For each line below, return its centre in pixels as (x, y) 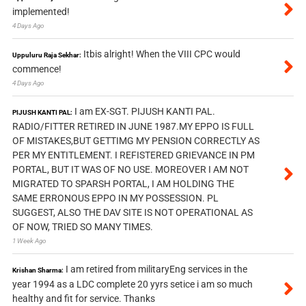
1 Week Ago (29, 241)
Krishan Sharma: (38, 270)
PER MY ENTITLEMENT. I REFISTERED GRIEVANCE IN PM (133, 155)
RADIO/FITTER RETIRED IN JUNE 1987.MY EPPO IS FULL (133, 127)
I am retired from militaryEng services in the (156, 269)
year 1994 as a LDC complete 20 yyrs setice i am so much (132, 284)
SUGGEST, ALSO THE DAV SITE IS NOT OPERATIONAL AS (132, 213)
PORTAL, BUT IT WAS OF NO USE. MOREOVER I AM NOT (130, 170)
